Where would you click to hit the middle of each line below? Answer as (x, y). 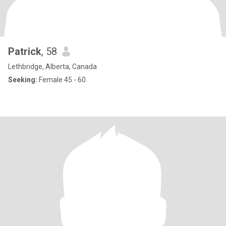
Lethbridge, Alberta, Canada (52, 67)
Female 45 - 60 (62, 80)
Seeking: (23, 80)
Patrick (25, 51)
